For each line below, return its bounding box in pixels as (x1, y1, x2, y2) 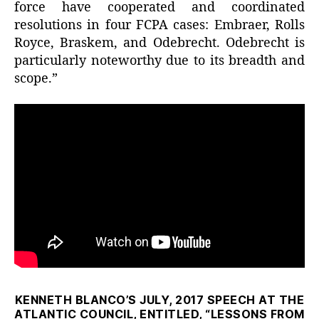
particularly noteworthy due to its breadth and (14, 53, 305, 69)
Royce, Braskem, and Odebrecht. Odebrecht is (14, 35, 305, 51)
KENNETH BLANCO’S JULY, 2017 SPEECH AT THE (14, 292, 305, 307)
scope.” (14, 70, 58, 87)
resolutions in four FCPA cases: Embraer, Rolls (14, 17, 305, 33)
